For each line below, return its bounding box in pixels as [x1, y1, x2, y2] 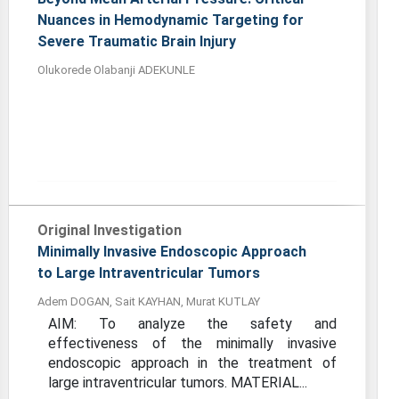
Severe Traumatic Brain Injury [37, 33, 237, 50]
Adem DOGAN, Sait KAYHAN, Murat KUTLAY [37, 295, 261, 308]
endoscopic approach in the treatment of [48, 354, 337, 371]
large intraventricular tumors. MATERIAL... [48, 374, 308, 391]
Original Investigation [37, 222, 183, 239]
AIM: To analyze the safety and [48, 315, 337, 332]
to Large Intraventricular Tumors [37, 265, 261, 281]
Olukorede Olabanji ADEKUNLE [37, 63, 196, 77]
